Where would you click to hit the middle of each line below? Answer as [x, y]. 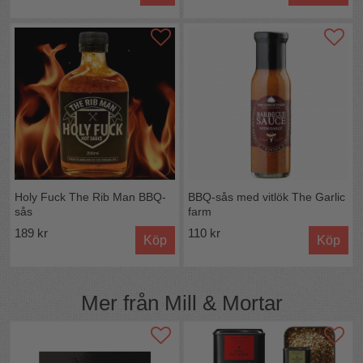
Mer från [122, 303]
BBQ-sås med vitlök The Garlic [267, 196]
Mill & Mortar [223, 303]
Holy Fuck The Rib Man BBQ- [91, 196]
